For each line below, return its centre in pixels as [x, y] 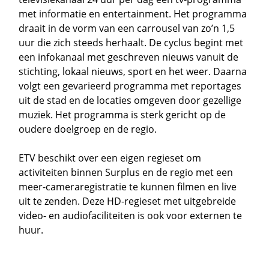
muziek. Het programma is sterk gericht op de [122, 114]
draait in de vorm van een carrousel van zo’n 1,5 [127, 28]
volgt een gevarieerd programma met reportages [130, 86]
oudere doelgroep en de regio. [88, 129]
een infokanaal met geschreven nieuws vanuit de [129, 57]
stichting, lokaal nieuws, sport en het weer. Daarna [133, 71]
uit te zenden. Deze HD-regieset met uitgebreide [128, 201]
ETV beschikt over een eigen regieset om [110, 158]
